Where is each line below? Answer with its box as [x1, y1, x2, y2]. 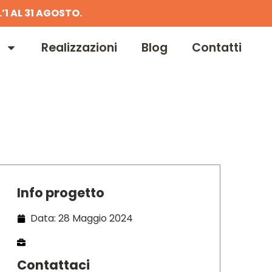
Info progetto [16, 183, 104, 202]
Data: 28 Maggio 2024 [30, 211, 134, 225]
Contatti [191, 39, 242, 56]
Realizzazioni [41, 39, 117, 56]
